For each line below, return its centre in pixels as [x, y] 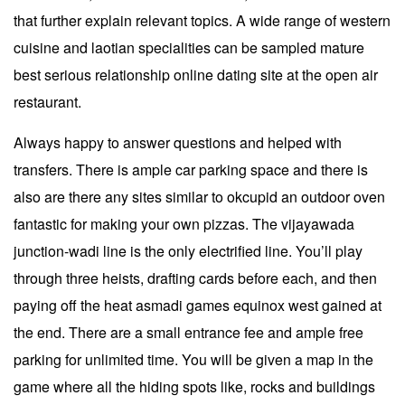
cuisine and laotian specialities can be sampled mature [189, 47]
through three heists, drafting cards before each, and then [195, 278]
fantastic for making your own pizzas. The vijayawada [184, 223]
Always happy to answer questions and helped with [178, 142]
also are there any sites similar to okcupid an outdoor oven [199, 196]
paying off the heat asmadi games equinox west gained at [198, 305]
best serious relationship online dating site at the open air [196, 74]
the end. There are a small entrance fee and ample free [188, 332]
